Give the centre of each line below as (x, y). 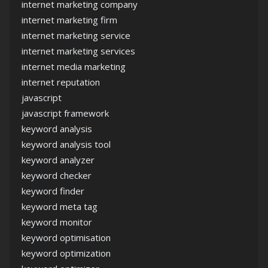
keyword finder (53, 191)
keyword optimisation (66, 238)
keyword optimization (66, 253)
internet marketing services (78, 51)
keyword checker (57, 176)
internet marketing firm (69, 20)
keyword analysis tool (66, 144)
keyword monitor (57, 222)
